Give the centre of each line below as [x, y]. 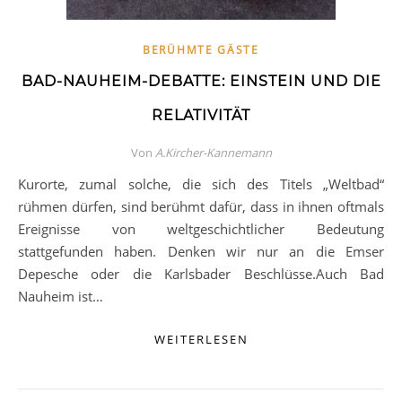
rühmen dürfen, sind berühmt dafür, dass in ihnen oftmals [201, 206]
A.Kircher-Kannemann [213, 153]
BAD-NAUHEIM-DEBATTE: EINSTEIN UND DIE [201, 81]
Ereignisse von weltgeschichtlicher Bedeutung [201, 229]
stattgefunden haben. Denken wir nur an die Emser [201, 251]
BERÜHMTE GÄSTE [201, 50]
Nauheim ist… [61, 296]
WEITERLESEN [201, 339]
